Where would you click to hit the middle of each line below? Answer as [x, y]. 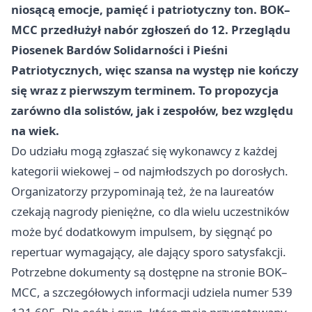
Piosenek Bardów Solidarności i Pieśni [119, 50]
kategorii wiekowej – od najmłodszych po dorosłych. [150, 171]
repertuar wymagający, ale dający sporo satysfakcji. [149, 252]
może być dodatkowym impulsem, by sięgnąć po [142, 232]
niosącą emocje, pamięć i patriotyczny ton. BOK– [150, 9]
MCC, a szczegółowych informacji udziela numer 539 [152, 292]
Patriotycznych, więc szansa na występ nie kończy [155, 70]
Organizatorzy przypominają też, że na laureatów [142, 191]
